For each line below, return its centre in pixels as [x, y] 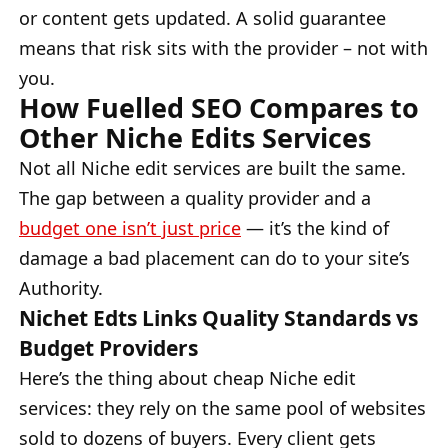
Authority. [61, 287]
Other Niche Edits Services [195, 137]
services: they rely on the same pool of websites [222, 407]
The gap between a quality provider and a [195, 197]
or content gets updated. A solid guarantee [202, 17]
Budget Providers [108, 347]
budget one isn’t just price [130, 227]
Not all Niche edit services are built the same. [212, 167]
